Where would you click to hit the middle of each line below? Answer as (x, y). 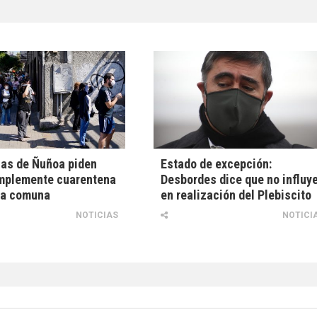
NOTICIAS (97, 215)
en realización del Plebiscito (236, 195)
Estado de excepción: (217, 164)
